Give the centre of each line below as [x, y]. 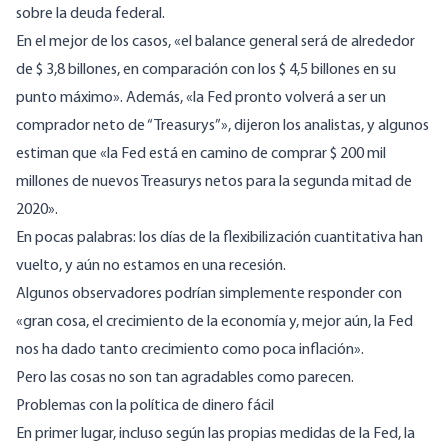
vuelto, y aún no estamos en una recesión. [151, 266]
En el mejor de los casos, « [98, 42]
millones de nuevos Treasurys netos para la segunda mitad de [214, 182]
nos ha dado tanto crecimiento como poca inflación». [190, 350]
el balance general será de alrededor [298, 42]
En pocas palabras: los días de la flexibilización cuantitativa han [219, 238]
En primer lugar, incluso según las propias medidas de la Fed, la [215, 434]
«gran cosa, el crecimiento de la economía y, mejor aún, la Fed [214, 322]
